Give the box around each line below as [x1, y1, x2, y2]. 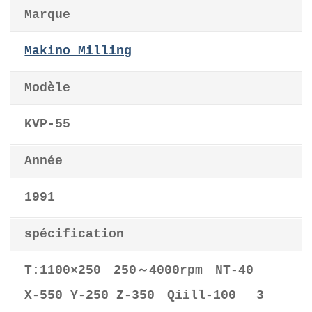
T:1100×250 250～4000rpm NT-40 [24, 263, 254, 278]
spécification [24, 226, 125, 242]
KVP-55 [24, 116, 71, 132]
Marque [24, 7, 71, 22]
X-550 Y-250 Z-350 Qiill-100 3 [24, 288, 265, 303]
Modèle [24, 80, 71, 95]
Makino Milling [24, 43, 132, 58]
